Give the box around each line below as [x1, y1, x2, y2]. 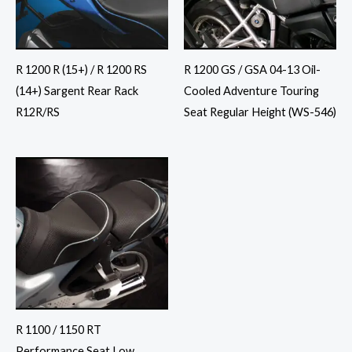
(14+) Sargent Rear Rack [16, 84, 138, 98]
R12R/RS [16, 105, 60, 119]
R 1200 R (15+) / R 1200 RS [16, 63, 147, 77]
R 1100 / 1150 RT [16, 322, 101, 336]
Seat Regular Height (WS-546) [184, 105, 336, 119]
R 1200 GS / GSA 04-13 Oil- [184, 63, 321, 77]
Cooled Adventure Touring [184, 84, 319, 98]
